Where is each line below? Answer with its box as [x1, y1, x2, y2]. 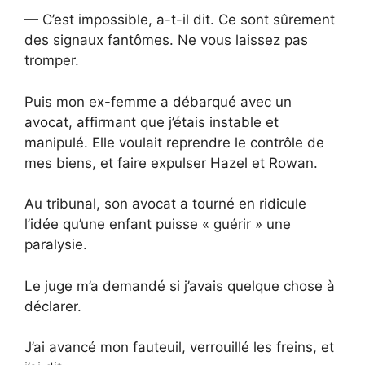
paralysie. [24, 236, 87, 253]
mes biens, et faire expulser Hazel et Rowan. [24, 154, 318, 171]
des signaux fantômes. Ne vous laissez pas [24, 32, 308, 49]
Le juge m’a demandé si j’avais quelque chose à [24, 277, 335, 294]
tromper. [24, 52, 79, 69]
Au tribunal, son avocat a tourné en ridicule [24, 196, 306, 213]
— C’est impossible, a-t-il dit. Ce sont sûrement [24, 11, 335, 29]
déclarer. [24, 297, 81, 314]
